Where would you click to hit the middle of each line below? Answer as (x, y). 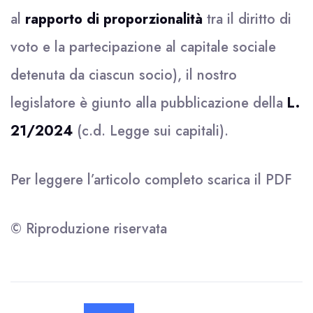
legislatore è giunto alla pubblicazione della (149, 103)
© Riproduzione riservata (89, 229)
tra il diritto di (247, 19)
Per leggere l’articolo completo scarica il (138, 180)
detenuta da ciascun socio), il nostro (124, 75)
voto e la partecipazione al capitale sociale (143, 47)
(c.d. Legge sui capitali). (151, 131)
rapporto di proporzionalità (114, 19)
